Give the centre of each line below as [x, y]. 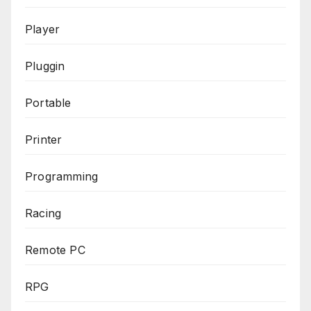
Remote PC [55, 250]
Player [43, 29]
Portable [48, 102]
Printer [44, 139]
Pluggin [45, 66]
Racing [43, 213]
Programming [62, 176]
